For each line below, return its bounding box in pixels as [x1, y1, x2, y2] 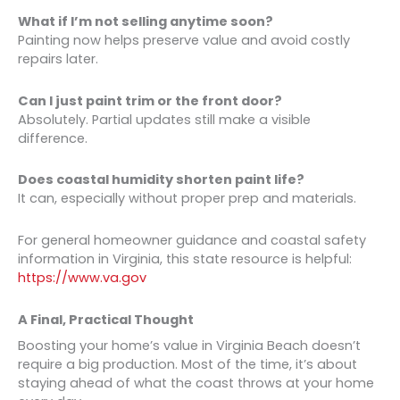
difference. [18, 129, 87, 147]
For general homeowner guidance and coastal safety [18, 230, 366, 249]
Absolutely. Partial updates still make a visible [18, 110, 311, 129]
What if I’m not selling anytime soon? [18, 12, 273, 31]
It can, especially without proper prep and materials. [18, 189, 356, 208]
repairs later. [18, 50, 98, 69]
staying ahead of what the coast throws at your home [18, 373, 374, 392]
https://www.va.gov [18, 268, 146, 287]
